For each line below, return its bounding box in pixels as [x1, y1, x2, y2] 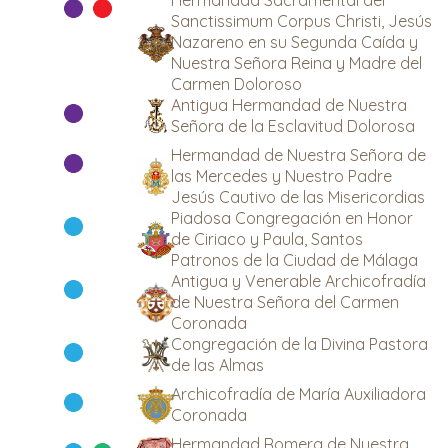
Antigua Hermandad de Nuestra [171, 95, 407, 115]
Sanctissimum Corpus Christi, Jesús [171, 11, 432, 31]
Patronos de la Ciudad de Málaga [171, 250, 418, 270]
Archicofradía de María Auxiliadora [171, 384, 426, 404]
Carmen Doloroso [171, 74, 302, 94]
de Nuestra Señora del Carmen [171, 292, 399, 312]
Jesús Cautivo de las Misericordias [171, 187, 425, 207]
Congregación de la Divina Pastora [171, 334, 428, 354]
